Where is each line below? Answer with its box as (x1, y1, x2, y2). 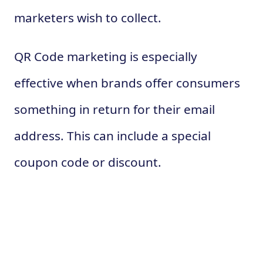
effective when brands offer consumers (14, 74, 240, 91)
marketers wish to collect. (14, 9, 161, 26)
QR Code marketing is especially (14, 48, 197, 65)
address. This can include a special (14, 127, 211, 144)
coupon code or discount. (14, 153, 161, 170)
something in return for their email (14, 100, 215, 117)
